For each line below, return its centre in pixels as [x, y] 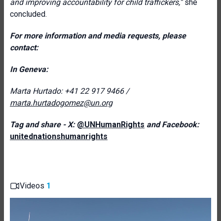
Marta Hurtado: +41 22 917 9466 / [70, 91]
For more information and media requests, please [98, 36]
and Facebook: [172, 125]
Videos [33, 186]
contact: [24, 48]
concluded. [28, 14]
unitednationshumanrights [59, 136]
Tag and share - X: [43, 125]
